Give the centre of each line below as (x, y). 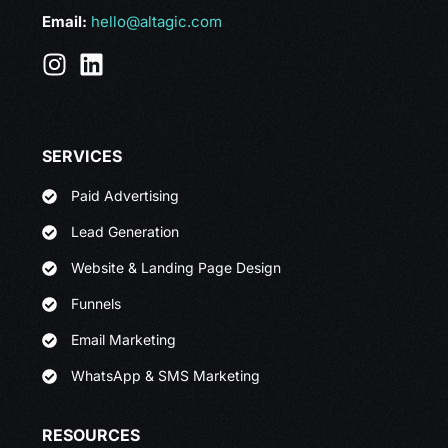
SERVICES (82, 156)
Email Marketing (124, 340)
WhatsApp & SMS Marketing (166, 376)
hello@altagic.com (157, 22)
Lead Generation (125, 232)
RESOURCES (91, 435)
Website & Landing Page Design (176, 268)
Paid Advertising (125, 196)
